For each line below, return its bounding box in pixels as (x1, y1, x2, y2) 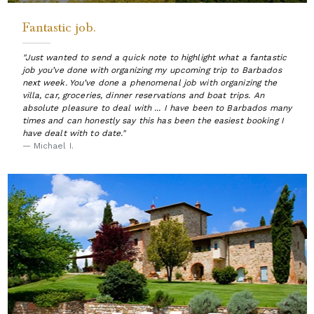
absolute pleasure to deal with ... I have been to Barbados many (22, 102, 292, 113)
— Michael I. (22, 140, 74, 151)
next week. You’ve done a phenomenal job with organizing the (22, 77, 278, 88)
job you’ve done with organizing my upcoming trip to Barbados (22, 64, 282, 75)
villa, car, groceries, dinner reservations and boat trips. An (22, 90, 264, 100)
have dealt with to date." (22, 128, 126, 138)
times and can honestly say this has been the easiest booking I (22, 115, 284, 125)
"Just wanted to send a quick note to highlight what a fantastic (22, 52, 287, 62)
